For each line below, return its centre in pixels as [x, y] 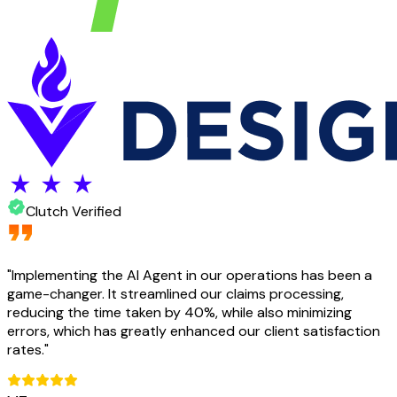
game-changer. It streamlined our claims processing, [175, 293]
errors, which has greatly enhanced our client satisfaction [194, 331]
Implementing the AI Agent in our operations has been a [192, 275]
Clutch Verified [74, 211]
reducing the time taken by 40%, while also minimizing [179, 312]
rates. [26, 349]
